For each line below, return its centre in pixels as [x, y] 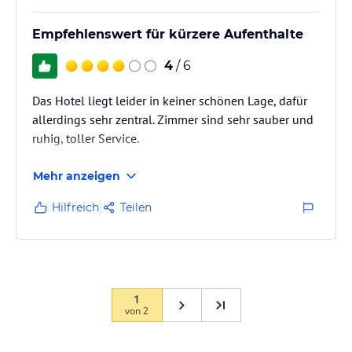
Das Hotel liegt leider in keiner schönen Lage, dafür [170, 101]
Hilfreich [75, 207]
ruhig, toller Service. [86, 138]
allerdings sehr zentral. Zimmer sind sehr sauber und [173, 119]
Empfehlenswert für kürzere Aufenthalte [168, 34]
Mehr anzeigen [77, 176]
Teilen [136, 207]
